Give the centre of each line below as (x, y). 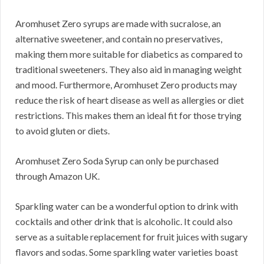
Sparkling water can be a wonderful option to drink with (127, 206)
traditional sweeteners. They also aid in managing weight (128, 70)
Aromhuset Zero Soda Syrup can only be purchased (117, 161)
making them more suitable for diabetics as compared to (129, 54)
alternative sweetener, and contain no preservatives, (119, 39)
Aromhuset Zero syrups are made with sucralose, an (118, 24)
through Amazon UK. (57, 176)
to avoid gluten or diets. (62, 131)
